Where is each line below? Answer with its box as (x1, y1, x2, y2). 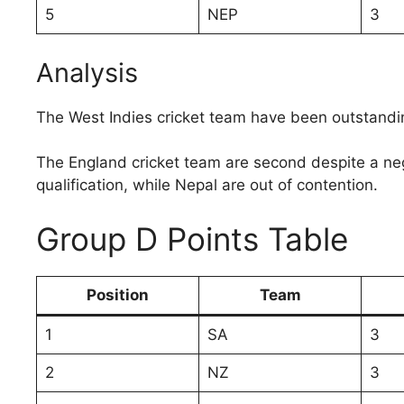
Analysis (36, 56, 138, 88)
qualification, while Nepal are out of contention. (36, 176, 378, 195)
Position (87, 285, 149, 304)
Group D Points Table (36, 219, 348, 258)
